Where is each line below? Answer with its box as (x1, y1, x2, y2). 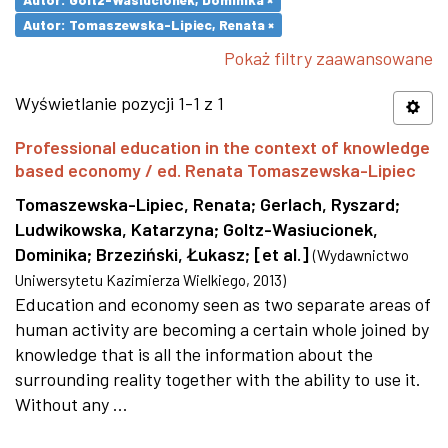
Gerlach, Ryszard (260, 193, 395, 215)
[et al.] (254, 243, 309, 265)
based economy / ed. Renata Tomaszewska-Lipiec (15, 159, 416, 181)
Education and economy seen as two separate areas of (15, 293, 431, 315)
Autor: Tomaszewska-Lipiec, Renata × (23, 16, 274, 33)
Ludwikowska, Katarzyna (15, 218, 214, 240)
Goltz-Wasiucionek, (223, 218, 378, 240)
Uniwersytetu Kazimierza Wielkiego (15, 271, 246, 289)
